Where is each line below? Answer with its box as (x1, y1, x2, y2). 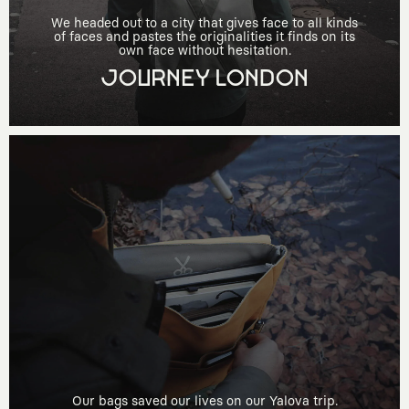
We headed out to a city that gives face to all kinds (51, 16, 358, 30)
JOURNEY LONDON (100, 68, 309, 90)
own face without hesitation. (118, 43, 291, 58)
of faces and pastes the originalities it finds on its (54, 29, 355, 44)
